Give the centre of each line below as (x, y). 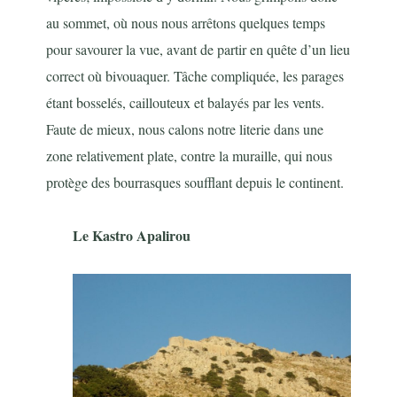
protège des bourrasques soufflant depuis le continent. (195, 183)
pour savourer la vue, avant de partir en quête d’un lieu (198, 50)
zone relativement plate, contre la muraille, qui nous (190, 156)
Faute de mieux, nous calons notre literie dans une (185, 129)
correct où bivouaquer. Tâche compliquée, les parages (195, 76)
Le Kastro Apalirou (132, 236)
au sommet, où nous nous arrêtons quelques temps (186, 23)
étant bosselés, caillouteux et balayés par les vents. (186, 103)
